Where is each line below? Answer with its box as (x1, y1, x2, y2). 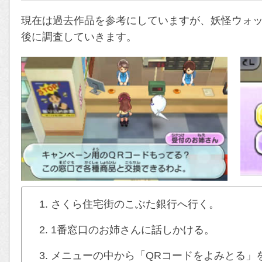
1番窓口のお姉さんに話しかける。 (51, 223, 215, 236)
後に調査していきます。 (21, 30, 137, 43)
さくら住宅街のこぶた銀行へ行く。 (51, 198, 219, 210)
